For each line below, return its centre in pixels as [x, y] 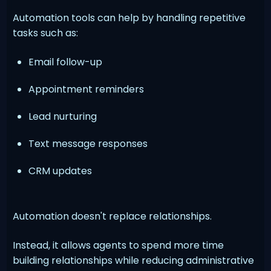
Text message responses [88, 143]
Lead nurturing [63, 116]
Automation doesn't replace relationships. [113, 216]
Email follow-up [66, 62]
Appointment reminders [87, 89]
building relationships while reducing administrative [134, 260]
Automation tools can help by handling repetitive [129, 18]
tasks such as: [46, 33]
